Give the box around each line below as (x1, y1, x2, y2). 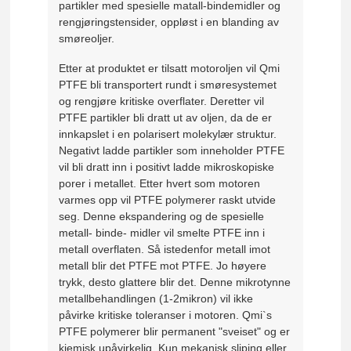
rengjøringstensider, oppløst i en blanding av (59, 15, 280, 28)
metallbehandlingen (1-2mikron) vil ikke (59, 292, 254, 306)
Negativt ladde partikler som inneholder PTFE (59, 144, 285, 157)
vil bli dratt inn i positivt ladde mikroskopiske (59, 161, 275, 174)
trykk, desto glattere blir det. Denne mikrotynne (59, 276, 291, 289)
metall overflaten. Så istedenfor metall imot (59, 243, 271, 256)
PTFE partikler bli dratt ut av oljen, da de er (59, 111, 273, 125)
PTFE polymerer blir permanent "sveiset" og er (59, 325, 291, 338)
